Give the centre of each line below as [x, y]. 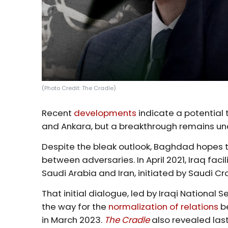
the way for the [75, 206]
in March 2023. [73, 220]
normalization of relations [164, 206]
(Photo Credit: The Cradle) [79, 88]
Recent [58, 113]
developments [105, 113]
